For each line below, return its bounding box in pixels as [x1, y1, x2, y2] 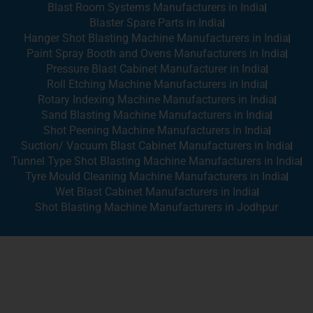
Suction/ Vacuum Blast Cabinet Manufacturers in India [21, 139, 291, 153]
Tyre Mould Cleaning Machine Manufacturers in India [25, 170, 286, 184]
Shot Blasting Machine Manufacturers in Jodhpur [35, 201, 278, 214]
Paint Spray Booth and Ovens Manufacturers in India [26, 47, 286, 61]
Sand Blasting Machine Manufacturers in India [41, 108, 270, 122]
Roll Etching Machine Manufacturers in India [46, 78, 265, 92]
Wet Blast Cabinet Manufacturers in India [54, 185, 257, 199]
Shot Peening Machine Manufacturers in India [43, 124, 269, 138]
